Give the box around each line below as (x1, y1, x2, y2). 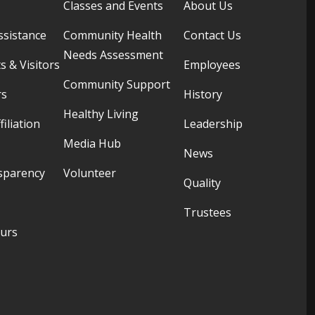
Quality (183, 174, 221, 191)
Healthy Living (63, 105, 139, 122)
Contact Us (183, 27, 241, 43)
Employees (183, 56, 240, 72)
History (183, 86, 222, 102)
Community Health (63, 27, 162, 43)
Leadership (183, 115, 243, 131)
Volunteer (63, 165, 116, 181)
